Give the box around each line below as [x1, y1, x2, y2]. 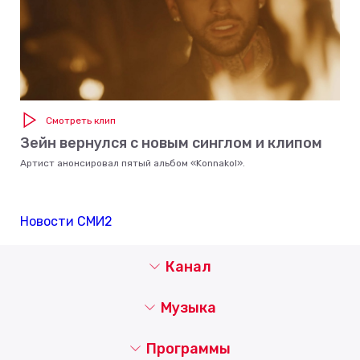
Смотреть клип [46, 114, 116, 126]
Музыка [160, 298, 216, 317]
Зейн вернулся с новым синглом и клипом [20, 133, 322, 152]
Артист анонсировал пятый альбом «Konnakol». [20, 157, 245, 169]
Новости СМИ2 [20, 213, 112, 229]
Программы [145, 339, 231, 358]
